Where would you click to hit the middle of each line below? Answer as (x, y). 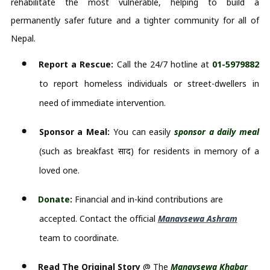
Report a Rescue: (76, 64)
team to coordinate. (79, 237)
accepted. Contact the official (98, 218)
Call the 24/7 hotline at (163, 64)
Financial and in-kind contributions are (148, 199)
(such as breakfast (79, 151)
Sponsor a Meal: (74, 131)
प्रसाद (125, 151)
